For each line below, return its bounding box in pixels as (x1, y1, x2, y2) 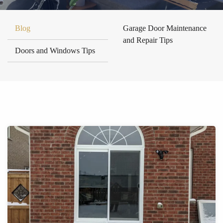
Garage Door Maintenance (122, 23, 207, 32)
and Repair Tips (122, 35, 173, 44)
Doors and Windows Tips (15, 46, 95, 55)
